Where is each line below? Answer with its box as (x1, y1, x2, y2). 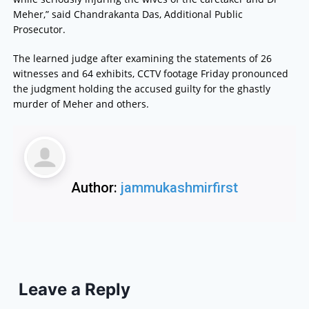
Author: (71, 179, 121, 197)
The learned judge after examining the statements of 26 (12, 52, 272, 66)
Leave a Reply (18, 279, 130, 299)
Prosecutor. (12, 23, 66, 37)
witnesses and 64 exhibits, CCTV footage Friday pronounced (12, 67, 288, 81)
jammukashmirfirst (121, 179, 238, 197)
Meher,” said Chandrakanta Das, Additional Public (12, 8, 243, 21)
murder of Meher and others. (12, 97, 149, 111)
